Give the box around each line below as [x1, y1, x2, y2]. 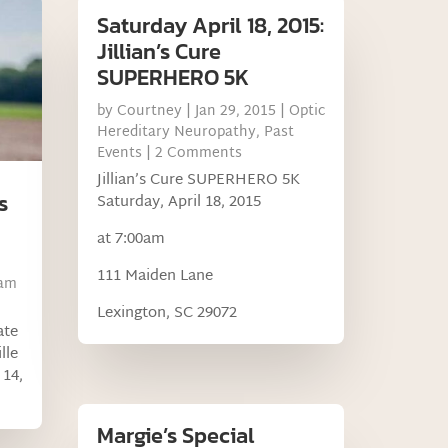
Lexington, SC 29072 [97, 300, 238, 328]
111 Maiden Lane [97, 263, 214, 291]
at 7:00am [97, 226, 166, 254]
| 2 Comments [142, 141, 243, 167]
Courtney [117, 99, 183, 125]
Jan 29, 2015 [195, 99, 277, 125]
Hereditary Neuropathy [97, 120, 257, 146]
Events [97, 141, 143, 167]
